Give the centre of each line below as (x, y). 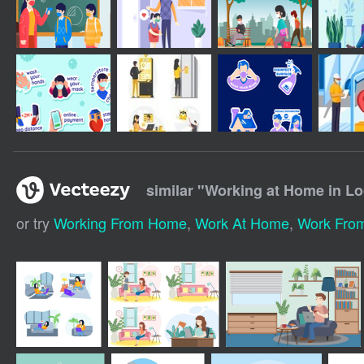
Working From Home (120, 222)
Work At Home (242, 222)
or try (35, 222)
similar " (175, 190)
